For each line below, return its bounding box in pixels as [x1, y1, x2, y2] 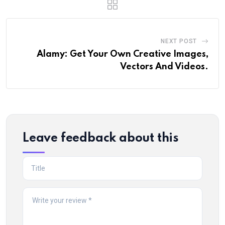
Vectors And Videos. [120, 62, 208, 71]
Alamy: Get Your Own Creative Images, [37, 49, 208, 59]
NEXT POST [160, 37, 197, 45]
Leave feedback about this [23, 132, 179, 145]
